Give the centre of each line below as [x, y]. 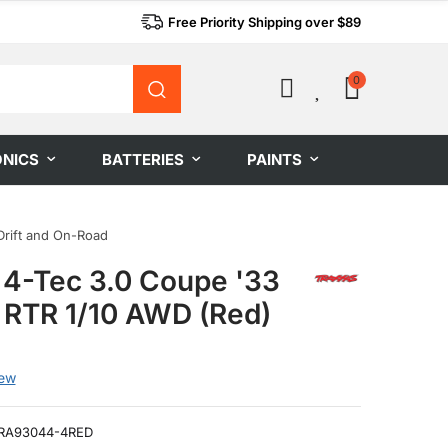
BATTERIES [143, 159]
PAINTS [274, 159]
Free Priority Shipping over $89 [264, 22]
